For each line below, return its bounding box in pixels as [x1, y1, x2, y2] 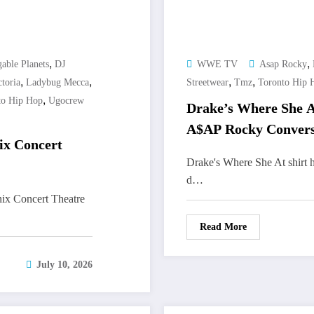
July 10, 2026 [36, 259, 93, 271]
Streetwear [186, 77, 228, 88]
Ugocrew [48, 95, 84, 107]
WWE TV [197, 59, 238, 70]
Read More [200, 221, 247, 233]
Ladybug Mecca [26, 77, 89, 88]
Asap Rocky [259, 59, 307, 70]
